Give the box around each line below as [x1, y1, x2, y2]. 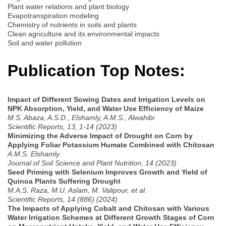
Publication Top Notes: [8, 62, 185, 80]
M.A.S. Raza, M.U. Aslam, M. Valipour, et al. [8, 186, 147, 194]
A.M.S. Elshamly [8, 149, 60, 158]
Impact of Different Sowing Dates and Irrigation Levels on [8, 95, 205, 103]
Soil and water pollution [8, 38, 82, 47]
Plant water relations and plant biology [8, 2, 129, 11]
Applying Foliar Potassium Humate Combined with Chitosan [8, 140, 214, 149]
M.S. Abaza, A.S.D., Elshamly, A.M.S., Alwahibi [8, 113, 154, 122]
